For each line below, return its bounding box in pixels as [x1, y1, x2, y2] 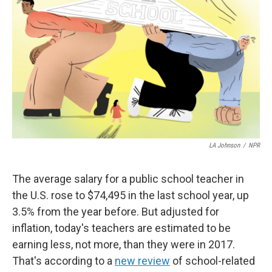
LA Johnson [209, 141, 240, 149]
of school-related [170, 254, 255, 267]
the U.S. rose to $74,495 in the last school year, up [12, 189, 249, 202]
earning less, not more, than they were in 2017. [12, 238, 235, 251]
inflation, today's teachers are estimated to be [12, 222, 231, 234]
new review [115, 254, 170, 267]
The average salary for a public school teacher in [12, 172, 244, 185]
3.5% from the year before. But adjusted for [12, 205, 219, 218]
